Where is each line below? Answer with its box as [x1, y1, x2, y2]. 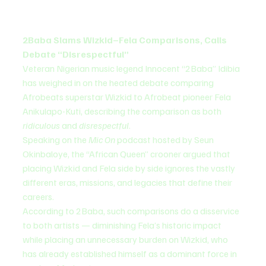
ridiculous [23, 119, 60, 131]
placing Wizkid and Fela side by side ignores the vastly [23, 161, 237, 174]
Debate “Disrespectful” [23, 47, 129, 60]
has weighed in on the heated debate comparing [23, 76, 216, 88]
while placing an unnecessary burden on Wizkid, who [23, 233, 230, 245]
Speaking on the [23, 133, 88, 145]
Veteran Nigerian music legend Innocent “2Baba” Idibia [23, 62, 242, 74]
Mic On [88, 133, 115, 145]
